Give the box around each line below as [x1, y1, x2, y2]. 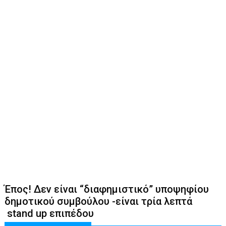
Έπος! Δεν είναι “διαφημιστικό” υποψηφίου [5, 183, 209, 195]
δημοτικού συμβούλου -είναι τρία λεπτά [5, 195, 193, 207]
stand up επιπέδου [5, 207, 94, 219]
